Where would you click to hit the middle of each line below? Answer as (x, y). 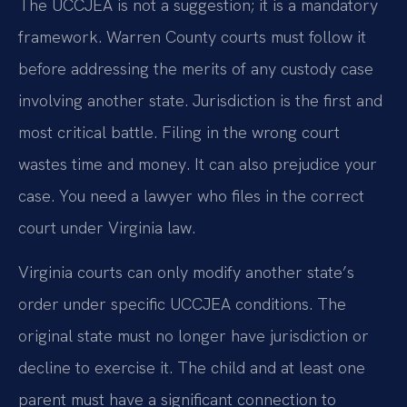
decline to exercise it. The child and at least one (192, 368)
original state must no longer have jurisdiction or (194, 336)
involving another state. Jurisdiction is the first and (200, 100)
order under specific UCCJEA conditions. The (182, 304)
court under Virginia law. (107, 227)
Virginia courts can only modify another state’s (186, 273)
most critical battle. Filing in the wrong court (179, 132)
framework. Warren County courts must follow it (192, 36)
